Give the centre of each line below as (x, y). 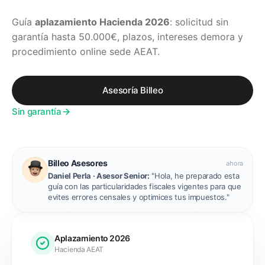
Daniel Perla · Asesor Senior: (99, 176)
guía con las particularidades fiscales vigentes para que (145, 186)
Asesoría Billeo (132, 90)
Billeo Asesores (78, 163)
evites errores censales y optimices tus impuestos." (139, 197)
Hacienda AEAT (79, 249)
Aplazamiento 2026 (93, 238)
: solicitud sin (199, 22)
